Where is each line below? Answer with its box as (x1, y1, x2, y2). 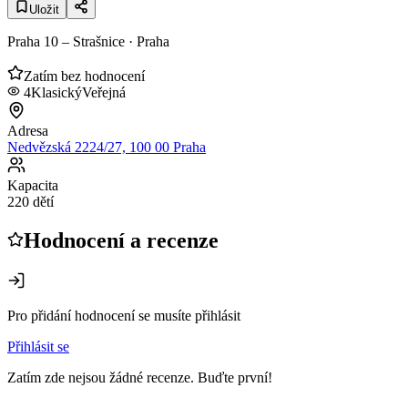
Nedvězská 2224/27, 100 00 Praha (7, 138, 206, 155)
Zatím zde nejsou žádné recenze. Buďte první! (7, 369, 272, 385)
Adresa (7, 122, 48, 138)
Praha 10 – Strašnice (7, 33, 125, 49)
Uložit (29, 2, 59, 16)
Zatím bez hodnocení (24, 67, 145, 84)
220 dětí (7, 193, 54, 209)
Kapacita (7, 177, 58, 193)
